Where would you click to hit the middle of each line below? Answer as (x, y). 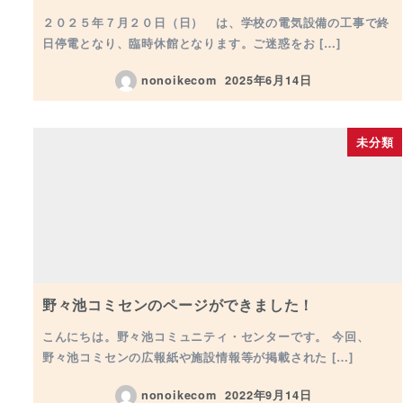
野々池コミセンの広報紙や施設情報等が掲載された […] (197, 357)
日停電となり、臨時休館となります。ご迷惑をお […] (191, 42)
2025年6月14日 (269, 81)
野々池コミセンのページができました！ (178, 304)
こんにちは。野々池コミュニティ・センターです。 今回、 (206, 336)
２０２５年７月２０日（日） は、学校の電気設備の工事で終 (216, 22)
